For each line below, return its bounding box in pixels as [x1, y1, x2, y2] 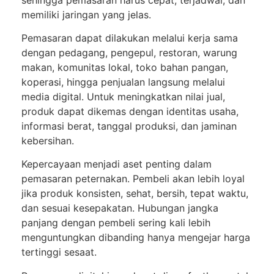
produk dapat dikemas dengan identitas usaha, [21, 105, 239, 117]
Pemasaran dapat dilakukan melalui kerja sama [21, 31, 238, 44]
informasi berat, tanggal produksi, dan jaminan [21, 119, 237, 132]
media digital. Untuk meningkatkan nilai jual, [21, 90, 225, 103]
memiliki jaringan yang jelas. [21, 8, 151, 21]
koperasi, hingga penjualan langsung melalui [21, 75, 225, 88]
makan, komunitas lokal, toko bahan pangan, [21, 61, 228, 73]
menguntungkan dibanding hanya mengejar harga [21, 231, 250, 244]
